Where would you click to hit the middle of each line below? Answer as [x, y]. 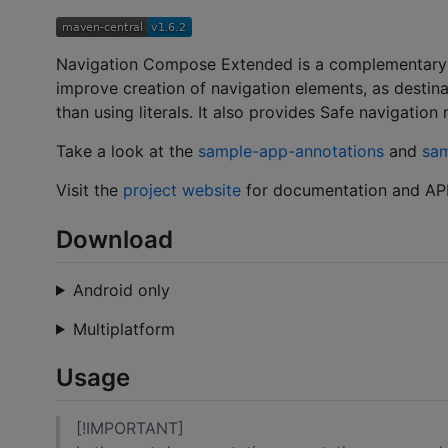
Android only [121, 289]
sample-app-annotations [291, 151]
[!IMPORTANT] [130, 428]
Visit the [89, 190]
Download [114, 239]
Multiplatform [123, 328]
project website [182, 190]
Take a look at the [127, 151]
